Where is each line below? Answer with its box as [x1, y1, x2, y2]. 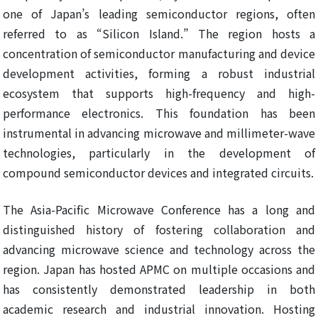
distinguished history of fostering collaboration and [3, 221, 315, 238]
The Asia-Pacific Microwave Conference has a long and [3, 201, 315, 219]
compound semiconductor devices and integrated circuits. [3, 164, 314, 182]
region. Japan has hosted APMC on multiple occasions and [3, 261, 315, 278]
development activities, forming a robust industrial [3, 65, 315, 82]
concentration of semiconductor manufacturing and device [3, 45, 315, 62]
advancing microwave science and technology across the [3, 241, 315, 258]
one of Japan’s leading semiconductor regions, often [3, 5, 315, 23]
